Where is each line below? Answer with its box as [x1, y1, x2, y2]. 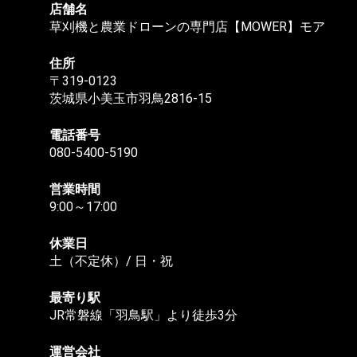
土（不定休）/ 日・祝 [49, 253, 173, 269]
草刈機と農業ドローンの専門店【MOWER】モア [49, 19, 325, 35]
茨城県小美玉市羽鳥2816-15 [49, 91, 212, 107]
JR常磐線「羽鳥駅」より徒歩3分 [49, 308, 237, 324]
